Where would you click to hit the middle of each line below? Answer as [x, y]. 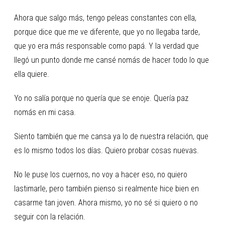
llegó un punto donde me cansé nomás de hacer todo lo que [111, 60]
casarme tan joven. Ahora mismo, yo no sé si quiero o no [106, 202]
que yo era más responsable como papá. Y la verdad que [106, 46]
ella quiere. [32, 74]
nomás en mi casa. [45, 112]
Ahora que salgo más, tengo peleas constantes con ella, [105, 18]
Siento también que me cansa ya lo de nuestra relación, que [111, 136]
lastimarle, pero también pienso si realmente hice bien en [106, 188]
